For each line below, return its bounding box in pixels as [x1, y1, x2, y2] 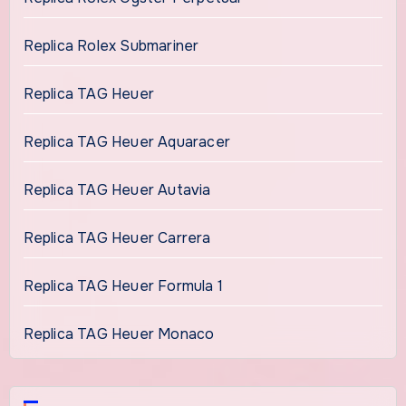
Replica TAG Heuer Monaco [23, 324, 215, 343]
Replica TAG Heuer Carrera [23, 227, 211, 247]
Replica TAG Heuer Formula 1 [23, 275, 223, 295]
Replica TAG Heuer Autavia [23, 179, 211, 199]
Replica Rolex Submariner [23, 35, 199, 55]
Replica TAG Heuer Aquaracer [23, 131, 230, 151]
